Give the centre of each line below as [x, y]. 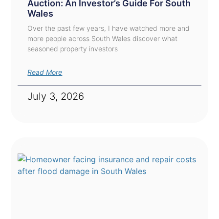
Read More [45, 72]
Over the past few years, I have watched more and [109, 28]
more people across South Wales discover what [103, 39]
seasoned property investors [73, 49]
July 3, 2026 [56, 97]
